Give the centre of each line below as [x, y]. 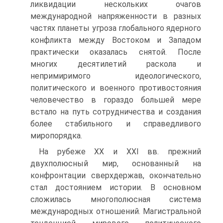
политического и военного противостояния [116, 88]
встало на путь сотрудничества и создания [116, 112]
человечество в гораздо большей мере [116, 100]
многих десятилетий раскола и [116, 64]
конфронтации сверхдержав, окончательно [116, 175]
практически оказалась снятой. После [116, 52]
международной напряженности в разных [116, 16]
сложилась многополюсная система [116, 199]
